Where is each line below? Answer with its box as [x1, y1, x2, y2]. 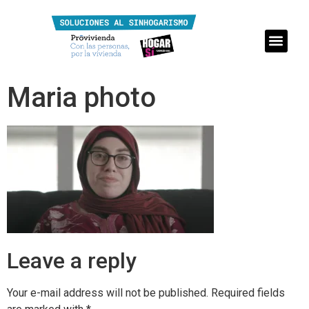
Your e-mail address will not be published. [7, 286, 208, 300]
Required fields [211, 286, 285, 300]
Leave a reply [7, 248, 137, 275]
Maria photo [7, 81, 156, 114]
